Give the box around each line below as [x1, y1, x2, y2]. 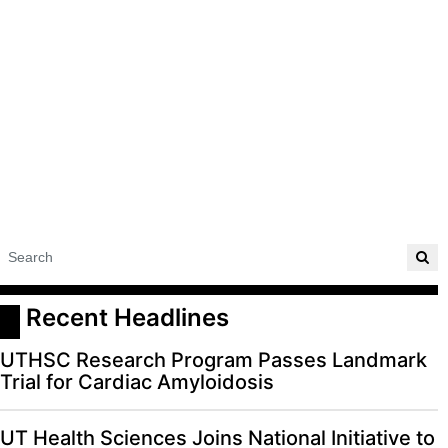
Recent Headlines [26, 302, 229, 332]
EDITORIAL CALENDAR [12, 17, 190, 38]
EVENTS [12, 41, 77, 62]
